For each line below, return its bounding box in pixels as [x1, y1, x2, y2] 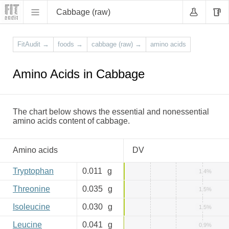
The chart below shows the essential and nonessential [13, 107, 209, 116]
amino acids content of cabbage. [13, 117, 130, 125]
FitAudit [17, 40, 40, 48]
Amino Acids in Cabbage [13, 67, 145, 81]
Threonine [13, 185, 50, 193]
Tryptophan [13, 167, 54, 175]
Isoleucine [13, 202, 50, 211]
